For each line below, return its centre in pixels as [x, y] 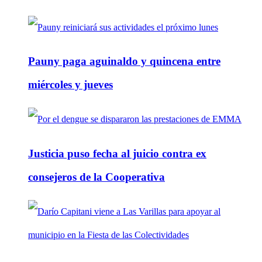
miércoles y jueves [70, 85]
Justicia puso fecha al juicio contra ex [117, 153]
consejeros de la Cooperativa [96, 177]
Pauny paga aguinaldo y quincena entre [124, 61]
